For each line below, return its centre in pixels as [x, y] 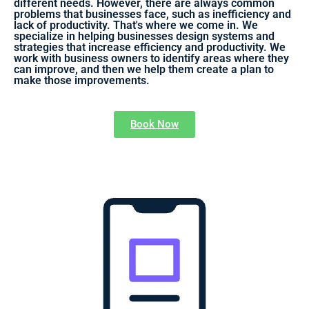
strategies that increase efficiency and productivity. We [150, 47]
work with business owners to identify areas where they [151, 58]
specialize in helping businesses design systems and [144, 36]
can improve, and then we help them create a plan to [144, 69]
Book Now [154, 124]
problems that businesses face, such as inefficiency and [152, 14]
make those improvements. [82, 80]
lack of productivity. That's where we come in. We [136, 25]
